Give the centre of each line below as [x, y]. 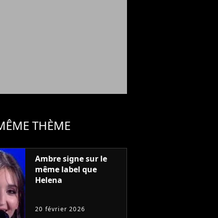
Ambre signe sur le [71, 159]
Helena [49, 180]
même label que [66, 169]
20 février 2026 [60, 209]
